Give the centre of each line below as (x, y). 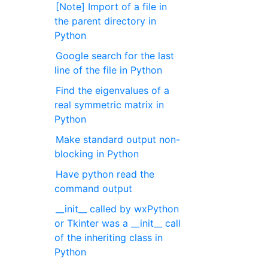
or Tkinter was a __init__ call (118, 223)
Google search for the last (115, 56)
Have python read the (105, 174)
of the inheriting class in (109, 237)
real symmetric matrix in (109, 105)
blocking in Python (97, 154)
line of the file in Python (109, 70)
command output (94, 188)
